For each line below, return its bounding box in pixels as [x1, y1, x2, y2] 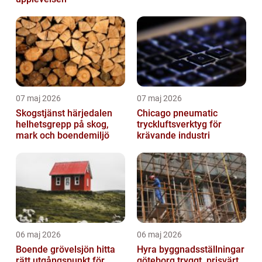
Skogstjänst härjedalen [16, 108, 112, 119]
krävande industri [137, 130, 210, 142]
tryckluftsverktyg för [137, 119, 222, 130]
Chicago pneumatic [137, 108, 218, 119]
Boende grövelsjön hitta [16, 244, 96, 256]
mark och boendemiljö [16, 130, 109, 142]
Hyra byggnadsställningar [137, 244, 244, 256]
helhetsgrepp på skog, [16, 119, 109, 130]
